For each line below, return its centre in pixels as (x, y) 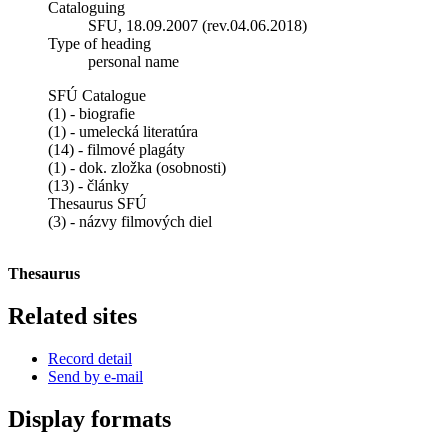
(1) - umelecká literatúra (123, 131)
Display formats (89, 418)
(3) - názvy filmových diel (130, 221)
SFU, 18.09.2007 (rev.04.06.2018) (197, 25)
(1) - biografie (91, 113)
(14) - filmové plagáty (116, 149)
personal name (133, 61)
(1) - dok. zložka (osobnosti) (137, 167)
